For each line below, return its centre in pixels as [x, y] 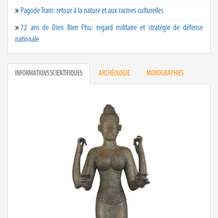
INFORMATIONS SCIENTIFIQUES [49, 73]
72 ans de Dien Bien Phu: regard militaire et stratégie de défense [112, 28]
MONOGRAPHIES [165, 73]
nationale [27, 39]
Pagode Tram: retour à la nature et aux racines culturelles [92, 11]
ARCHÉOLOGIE [114, 73]
